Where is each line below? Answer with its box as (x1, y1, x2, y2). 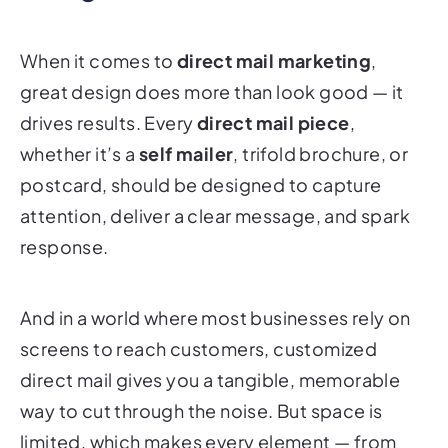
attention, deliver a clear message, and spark (20, 177, 410, 201)
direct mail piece (196, 84, 350, 108)
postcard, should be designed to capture (20, 146, 382, 170)
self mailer (139, 115, 234, 139)
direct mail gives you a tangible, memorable (20, 341, 401, 365)
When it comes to (20, 22, 177, 46)
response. (20, 208, 109, 232)
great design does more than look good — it (20, 53, 404, 77)
